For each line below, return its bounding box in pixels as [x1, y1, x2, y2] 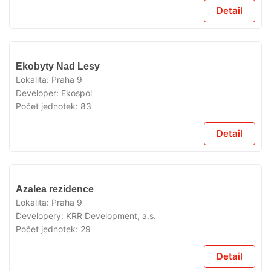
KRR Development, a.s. [66, 211, 156, 221]
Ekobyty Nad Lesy [16, 61, 100, 71]
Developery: [16, 211, 66, 221]
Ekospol [61, 88, 92, 98]
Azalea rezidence [16, 184, 94, 194]
